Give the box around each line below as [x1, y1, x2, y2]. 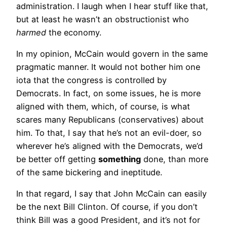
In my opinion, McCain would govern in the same [16, 48, 208, 59]
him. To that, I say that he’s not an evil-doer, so [16, 127, 202, 138]
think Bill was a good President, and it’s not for [16, 215, 200, 225]
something [98, 154, 141, 164]
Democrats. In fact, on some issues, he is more [16, 88, 201, 98]
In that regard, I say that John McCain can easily [16, 188, 207, 199]
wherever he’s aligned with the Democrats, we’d [16, 140, 203, 151]
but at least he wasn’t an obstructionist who [16, 14, 189, 24]
